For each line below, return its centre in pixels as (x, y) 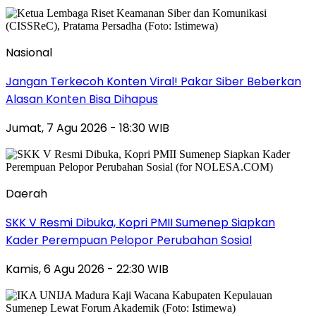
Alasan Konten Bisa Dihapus (82, 99)
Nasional (29, 52)
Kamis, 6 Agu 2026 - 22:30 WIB (87, 269)
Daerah (26, 193)
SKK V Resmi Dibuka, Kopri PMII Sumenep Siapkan (140, 222)
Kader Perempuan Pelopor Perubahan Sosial (129, 240)
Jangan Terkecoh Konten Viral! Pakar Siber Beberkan (153, 81)
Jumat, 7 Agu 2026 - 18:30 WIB (87, 128)
